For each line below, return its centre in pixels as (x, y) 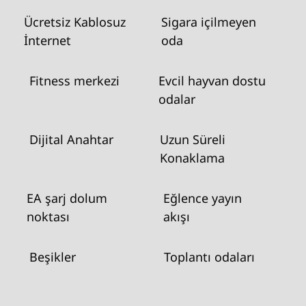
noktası (48, 217)
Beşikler (53, 257)
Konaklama (193, 158)
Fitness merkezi (75, 81)
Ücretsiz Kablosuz (75, 22)
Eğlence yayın (202, 198)
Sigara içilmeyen (209, 22)
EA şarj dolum (67, 198)
